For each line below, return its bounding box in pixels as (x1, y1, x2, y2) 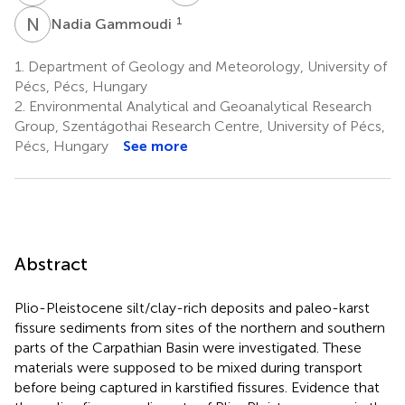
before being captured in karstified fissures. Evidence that (14, 378, 380, 396)
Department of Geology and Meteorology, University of (24, 57, 387, 75)
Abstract (14, 252, 88, 275)
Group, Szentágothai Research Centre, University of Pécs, (14, 117, 385, 135)
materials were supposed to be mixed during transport (14, 358, 363, 376)
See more (123, 137, 188, 155)
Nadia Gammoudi (51, 14, 175, 33)
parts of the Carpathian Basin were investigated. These (14, 338, 362, 356)
